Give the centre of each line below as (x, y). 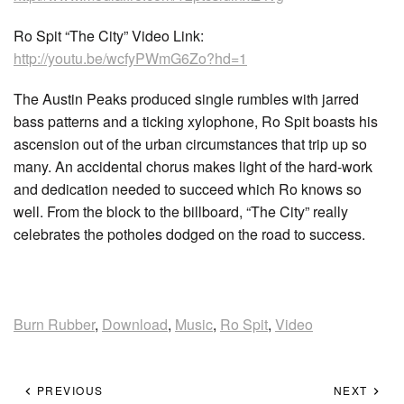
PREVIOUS (68, 390)
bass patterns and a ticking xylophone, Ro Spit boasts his (196, 121)
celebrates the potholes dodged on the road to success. (189, 234)
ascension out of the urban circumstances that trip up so (190, 144)
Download (135, 324)
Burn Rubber (54, 324)
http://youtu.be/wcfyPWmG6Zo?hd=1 (130, 58)
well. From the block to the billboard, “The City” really (181, 211)
